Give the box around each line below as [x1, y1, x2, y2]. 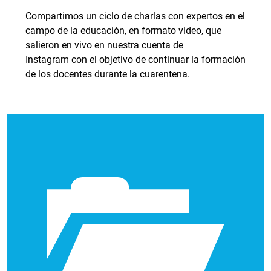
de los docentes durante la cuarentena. [25, 68, 192, 80]
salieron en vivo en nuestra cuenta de [25, 39, 183, 51]
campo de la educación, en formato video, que [25, 25, 221, 37]
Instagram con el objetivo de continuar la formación [25, 54, 246, 66]
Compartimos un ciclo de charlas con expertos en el [25, 10, 245, 22]
